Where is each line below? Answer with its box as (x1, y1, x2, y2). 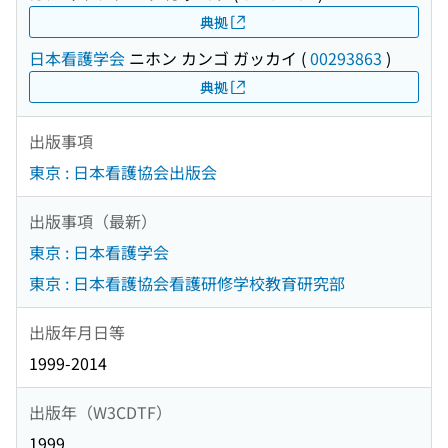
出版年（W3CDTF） (29, 399, 172, 424)
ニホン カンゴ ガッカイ (125, 46, 297, 71)
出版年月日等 (29, 319, 125, 344)
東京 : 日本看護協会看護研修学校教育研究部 (29, 271, 345, 296)
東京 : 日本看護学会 (29, 240, 169, 265)
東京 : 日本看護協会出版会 (29, 160, 217, 185)
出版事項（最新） (29, 208, 157, 233)
